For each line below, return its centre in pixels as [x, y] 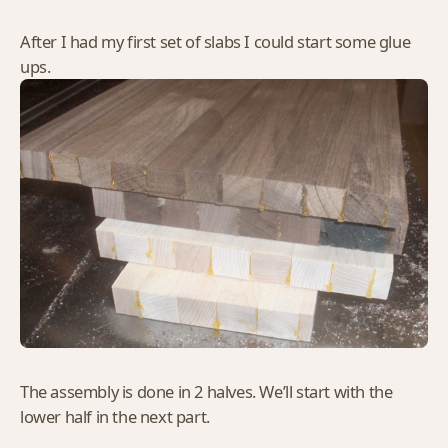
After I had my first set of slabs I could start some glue [215, 41]
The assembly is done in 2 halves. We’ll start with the [206, 391]
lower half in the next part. [115, 416]
